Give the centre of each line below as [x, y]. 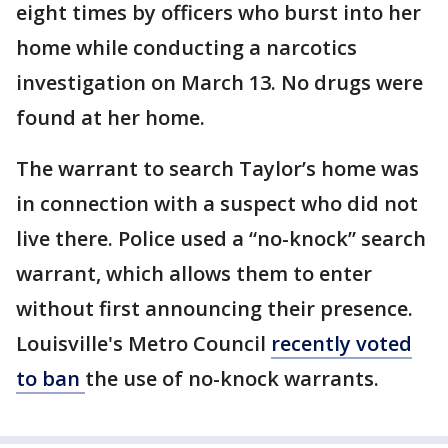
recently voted [341, 343]
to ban [50, 378]
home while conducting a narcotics [186, 47]
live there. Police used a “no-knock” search [221, 238]
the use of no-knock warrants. [232, 378]
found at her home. [110, 117]
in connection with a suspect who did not [217, 203]
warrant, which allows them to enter [194, 273]
